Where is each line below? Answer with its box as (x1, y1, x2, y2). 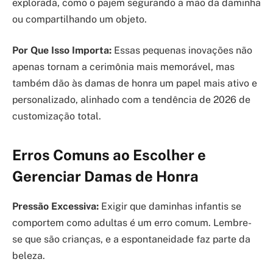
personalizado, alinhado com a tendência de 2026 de (12, 94, 250, 106)
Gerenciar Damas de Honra (12, 167, 199, 185)
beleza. (12, 249, 45, 261)
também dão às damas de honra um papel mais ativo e (12, 77, 257, 90)
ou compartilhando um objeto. (12, 13, 147, 25)
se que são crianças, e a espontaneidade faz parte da (12, 233, 250, 245)
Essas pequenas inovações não (112, 44, 252, 57)
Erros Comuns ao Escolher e (12, 146, 206, 163)
